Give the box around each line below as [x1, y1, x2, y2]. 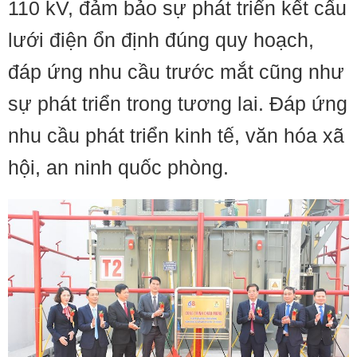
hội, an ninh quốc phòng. [8, 156, 229, 178]
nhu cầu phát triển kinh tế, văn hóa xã [8, 124, 344, 147]
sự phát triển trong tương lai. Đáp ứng [8, 92, 347, 115]
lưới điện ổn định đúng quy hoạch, [8, 29, 314, 51]
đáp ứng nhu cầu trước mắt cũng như [8, 61, 344, 83]
